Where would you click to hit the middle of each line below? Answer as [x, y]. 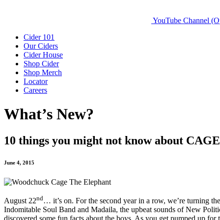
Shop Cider [41, 64]
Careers [35, 90]
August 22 [20, 201]
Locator [36, 81]
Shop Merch [43, 72]
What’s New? [49, 114]
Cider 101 [39, 37]
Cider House [43, 55]
